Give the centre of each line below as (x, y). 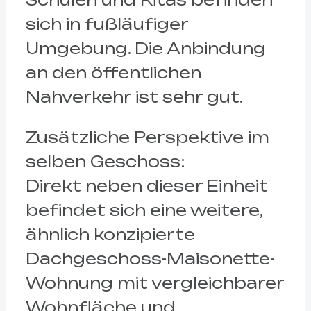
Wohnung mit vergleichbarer (154, 283)
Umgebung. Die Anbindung (145, 49)
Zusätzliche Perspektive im (147, 137)
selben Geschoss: (105, 161)
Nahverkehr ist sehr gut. (134, 97)
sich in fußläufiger (107, 24)
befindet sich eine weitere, (144, 210)
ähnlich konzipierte (110, 234)
